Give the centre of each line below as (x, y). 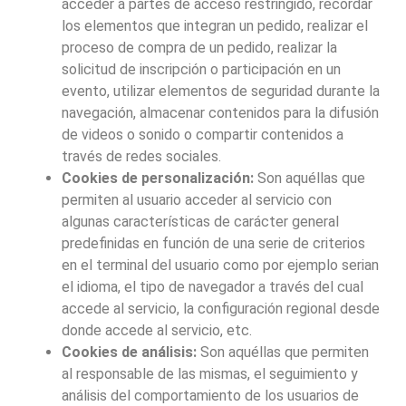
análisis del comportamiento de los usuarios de (210, 395)
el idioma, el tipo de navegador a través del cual (212, 286)
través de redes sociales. (141, 156)
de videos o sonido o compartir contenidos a (202, 134)
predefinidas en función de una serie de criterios (213, 243)
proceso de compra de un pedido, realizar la (199, 47)
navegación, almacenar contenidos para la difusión (220, 112)
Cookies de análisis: (129, 352)
